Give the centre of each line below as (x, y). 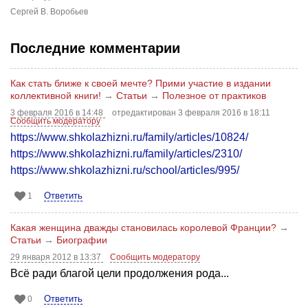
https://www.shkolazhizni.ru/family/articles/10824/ (129, 137)
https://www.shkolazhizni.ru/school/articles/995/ (125, 170)
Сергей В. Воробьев (49, 11)
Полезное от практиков (214, 95)
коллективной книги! (56, 95)
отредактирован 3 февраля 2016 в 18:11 (191, 112)
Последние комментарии (95, 48)
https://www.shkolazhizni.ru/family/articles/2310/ (126, 153)
